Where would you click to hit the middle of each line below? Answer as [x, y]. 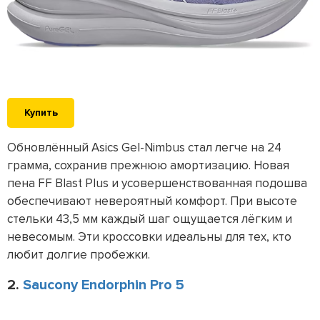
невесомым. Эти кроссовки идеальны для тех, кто [149, 236]
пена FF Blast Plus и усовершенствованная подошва [157, 183]
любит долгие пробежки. [79, 254]
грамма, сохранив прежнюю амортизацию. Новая [148, 165]
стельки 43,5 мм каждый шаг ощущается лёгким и [150, 219]
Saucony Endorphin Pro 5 [104, 285]
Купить [41, 112]
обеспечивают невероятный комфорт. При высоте [152, 201]
